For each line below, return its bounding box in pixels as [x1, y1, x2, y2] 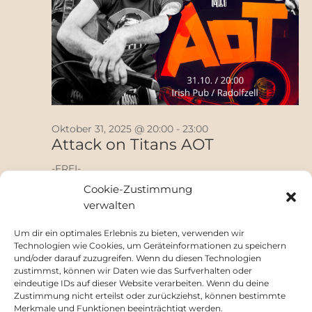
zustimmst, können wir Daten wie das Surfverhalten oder [14, 265, 252, 276]
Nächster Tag [233, 222, 299, 235]
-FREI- [51, 162, 81, 175]
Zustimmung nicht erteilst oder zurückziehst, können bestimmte [14, 290, 286, 301]
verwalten [84, 198, 135, 212]
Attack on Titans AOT [51, 134, 214, 154]
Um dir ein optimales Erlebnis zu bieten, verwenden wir [14, 228, 244, 238]
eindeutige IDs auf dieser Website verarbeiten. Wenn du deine [14, 278, 269, 288]
